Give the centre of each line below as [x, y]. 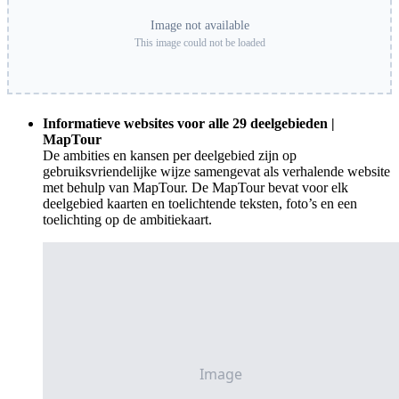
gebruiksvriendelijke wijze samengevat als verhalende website [216, 172]
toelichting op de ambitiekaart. [127, 220]
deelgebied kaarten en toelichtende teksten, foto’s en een [200, 204]
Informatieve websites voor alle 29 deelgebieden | [189, 124]
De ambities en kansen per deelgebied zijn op [170, 156]
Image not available [199, 26]
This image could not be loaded [199, 43]
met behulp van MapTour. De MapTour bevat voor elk [195, 188]
